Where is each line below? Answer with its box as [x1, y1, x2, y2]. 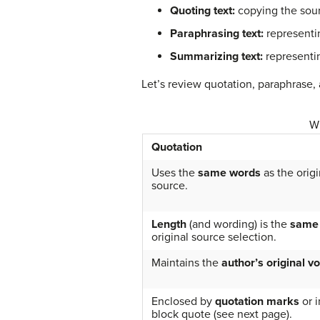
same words [197, 165, 261, 180]
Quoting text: [170, 3, 235, 18]
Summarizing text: [170, 49, 263, 64]
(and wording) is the [186, 216, 290, 231]
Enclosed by [151, 294, 215, 309]
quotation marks [214, 294, 299, 309]
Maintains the [151, 255, 221, 270]
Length [151, 216, 186, 231]
